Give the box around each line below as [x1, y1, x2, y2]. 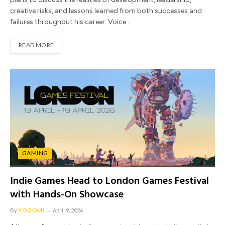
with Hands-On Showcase [10, 186, 124, 203]
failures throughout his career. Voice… [10, 17, 131, 26]
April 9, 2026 [53, 206, 83, 213]
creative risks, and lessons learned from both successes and [10, 6, 202, 15]
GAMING [22, 149, 48, 157]
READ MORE [19, 41, 54, 49]
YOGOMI [18, 206, 45, 213]
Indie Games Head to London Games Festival [10, 173, 209, 189]
